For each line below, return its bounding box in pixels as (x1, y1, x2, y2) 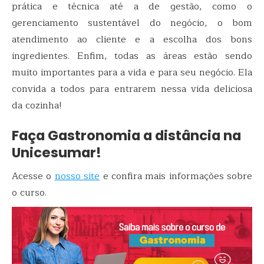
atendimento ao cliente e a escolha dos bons (12, 31, 252, 47)
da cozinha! (12, 97, 62, 113)
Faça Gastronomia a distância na (12, 126, 241, 145)
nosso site (54, 169, 100, 184)
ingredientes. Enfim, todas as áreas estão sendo (12, 48, 252, 64)
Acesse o (12, 169, 55, 184)
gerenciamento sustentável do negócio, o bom (12, 15, 252, 31)
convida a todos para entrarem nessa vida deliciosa (12, 81, 252, 97)
